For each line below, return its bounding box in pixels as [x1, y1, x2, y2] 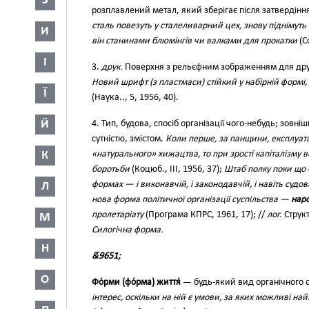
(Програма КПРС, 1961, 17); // [143, 210, 267, 220]
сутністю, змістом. [92, 134, 166, 144]
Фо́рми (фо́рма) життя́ [92, 277, 181, 288]
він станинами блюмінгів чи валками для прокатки [92, 36, 297, 46]
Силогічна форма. [92, 225, 163, 235]
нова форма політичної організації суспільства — [92, 195, 291, 205]
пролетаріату [92, 210, 143, 220]
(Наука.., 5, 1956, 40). [92, 92, 179, 103]
